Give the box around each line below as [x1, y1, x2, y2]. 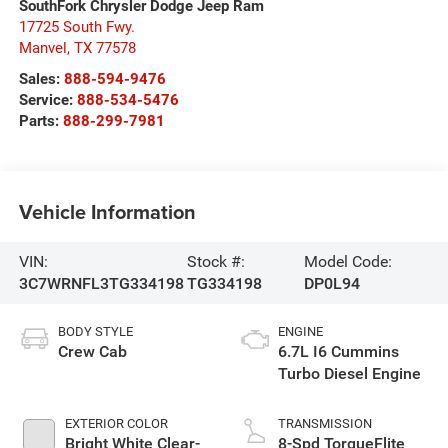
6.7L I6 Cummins [278, 341, 399, 361]
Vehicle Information [18, 197, 196, 227]
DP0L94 [303, 273, 360, 293]
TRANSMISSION [278, 415, 372, 431]
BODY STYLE [57, 323, 133, 339]
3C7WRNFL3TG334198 [18, 273, 184, 293]
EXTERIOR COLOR [64, 415, 168, 431]
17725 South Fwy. [18, 17, 135, 36]
